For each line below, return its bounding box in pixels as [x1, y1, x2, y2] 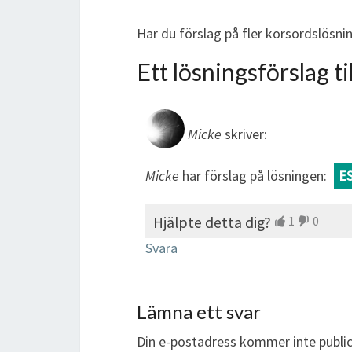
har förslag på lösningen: [182, 167, 327, 185]
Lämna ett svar [137, 300, 261, 323]
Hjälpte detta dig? [153, 213, 271, 232]
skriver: [225, 125, 267, 144]
